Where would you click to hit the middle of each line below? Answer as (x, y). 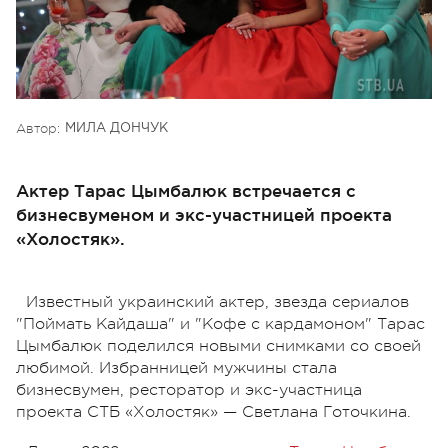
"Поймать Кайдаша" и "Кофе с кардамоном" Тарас (220, 323)
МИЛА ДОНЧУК (116, 128)
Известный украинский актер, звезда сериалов (217, 301)
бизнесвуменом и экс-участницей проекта (204, 214)
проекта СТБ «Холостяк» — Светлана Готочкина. (213, 411)
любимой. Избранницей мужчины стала (176, 367)
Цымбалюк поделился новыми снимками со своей (218, 345)
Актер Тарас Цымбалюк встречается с (186, 190)
